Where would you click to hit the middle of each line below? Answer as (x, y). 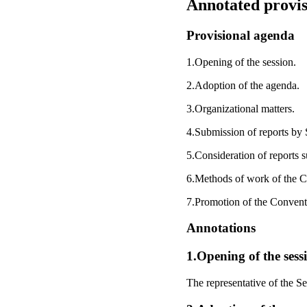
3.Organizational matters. (241, 108)
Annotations (221, 228)
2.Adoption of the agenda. (243, 85)
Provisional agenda (241, 35)
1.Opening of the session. (241, 62)
